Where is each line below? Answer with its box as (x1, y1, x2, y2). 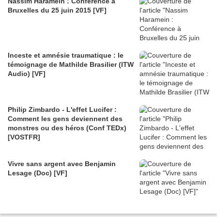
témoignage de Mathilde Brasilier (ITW (8, 60, 134, 68)
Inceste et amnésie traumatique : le (8, 51, 124, 59)
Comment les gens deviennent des (8, 114, 123, 123)
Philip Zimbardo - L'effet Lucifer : (8, 105, 117, 113)
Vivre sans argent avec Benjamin (8, 159, 67, 168)
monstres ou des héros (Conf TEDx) (8, 124, 126, 132)
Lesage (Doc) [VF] (8, 169, 67, 177)
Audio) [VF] (8, 69, 46, 77)
